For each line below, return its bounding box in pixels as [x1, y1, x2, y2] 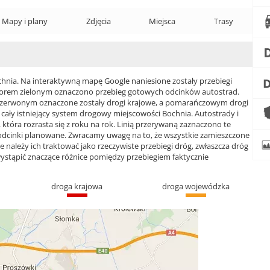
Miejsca [149, 15, 176, 27]
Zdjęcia [86, 15, 111, 27]
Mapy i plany [2, 15, 48, 27]
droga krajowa [51, 180, 103, 192]
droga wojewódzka [162, 180, 230, 192]
